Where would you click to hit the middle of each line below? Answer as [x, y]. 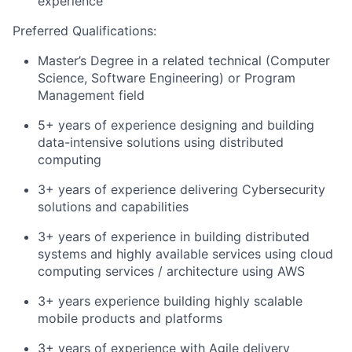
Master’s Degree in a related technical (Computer [184, 60]
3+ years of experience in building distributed [174, 236]
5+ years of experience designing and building [176, 125]
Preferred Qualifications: [84, 31]
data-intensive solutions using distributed [161, 142]
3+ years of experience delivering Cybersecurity [181, 189]
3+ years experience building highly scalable [170, 301]
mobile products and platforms [130, 318]
